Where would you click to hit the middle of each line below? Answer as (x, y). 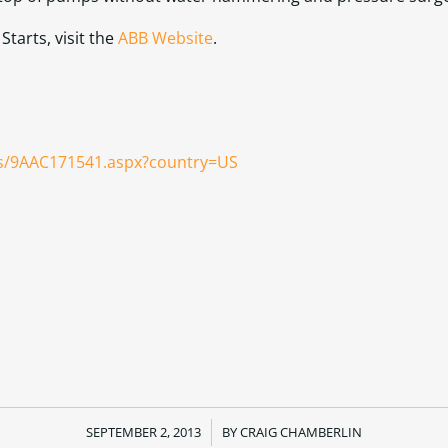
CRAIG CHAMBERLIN (301, 431)
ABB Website (165, 37)
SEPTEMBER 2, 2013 (143, 431)
